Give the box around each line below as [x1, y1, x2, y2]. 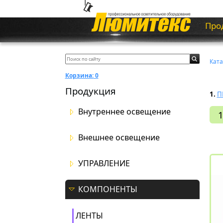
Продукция [65, 85, 115, 97]
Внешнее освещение [78, 132, 160, 143]
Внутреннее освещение [78, 106, 171, 117]
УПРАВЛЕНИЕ [78, 158, 130, 169]
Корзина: [65, 71, 94, 80]
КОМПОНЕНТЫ [78, 184, 137, 195]
